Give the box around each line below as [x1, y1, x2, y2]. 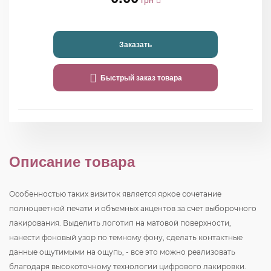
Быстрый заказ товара [96, 73, 182, 82]
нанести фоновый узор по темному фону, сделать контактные [9, 233, 243, 242]
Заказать [119, 40, 152, 49]
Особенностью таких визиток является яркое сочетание [9, 189, 221, 198]
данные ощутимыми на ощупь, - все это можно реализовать [9, 247, 235, 256]
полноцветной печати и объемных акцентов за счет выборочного [9, 204, 256, 213]
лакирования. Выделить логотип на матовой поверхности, [9, 218, 231, 227]
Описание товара [9, 154, 135, 170]
